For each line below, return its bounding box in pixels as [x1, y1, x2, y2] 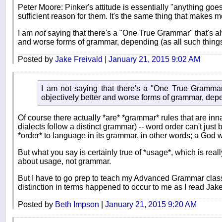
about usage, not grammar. [18, 157, 111, 166]
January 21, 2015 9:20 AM [105, 200, 197, 209]
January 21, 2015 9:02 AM [109, 55, 200, 64]
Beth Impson [55, 200, 99, 209]
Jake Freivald [55, 55, 103, 64]
